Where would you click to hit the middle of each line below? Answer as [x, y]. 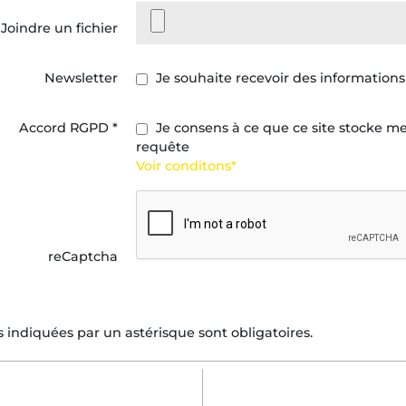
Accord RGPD [66, 128]
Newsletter [81, 78]
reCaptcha [83, 256]
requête [163, 147]
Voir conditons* [186, 166]
